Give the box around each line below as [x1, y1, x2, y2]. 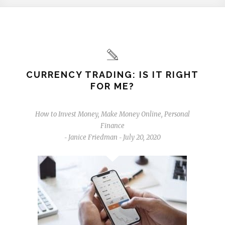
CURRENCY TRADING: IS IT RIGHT [26, 69, 199, 80]
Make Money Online [100, 109, 161, 119]
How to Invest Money [35, 109, 98, 119]
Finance [100, 121, 125, 130]
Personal [164, 109, 190, 119]
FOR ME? [90, 80, 135, 91]
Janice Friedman [68, 133, 118, 142]
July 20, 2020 [123, 133, 161, 142]
